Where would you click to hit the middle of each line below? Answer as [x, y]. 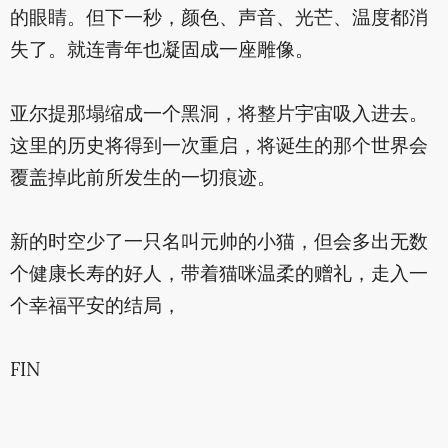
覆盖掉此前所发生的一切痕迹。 [142, 179]
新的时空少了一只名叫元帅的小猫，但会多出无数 [218, 243]
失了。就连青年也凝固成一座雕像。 [161, 51]
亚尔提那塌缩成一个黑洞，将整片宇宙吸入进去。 [218, 115]
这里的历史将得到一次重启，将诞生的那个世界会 [218, 147]
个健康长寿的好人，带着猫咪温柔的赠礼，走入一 [218, 275]
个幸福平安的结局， [95, 307]
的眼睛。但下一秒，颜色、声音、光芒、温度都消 [218, 19]
